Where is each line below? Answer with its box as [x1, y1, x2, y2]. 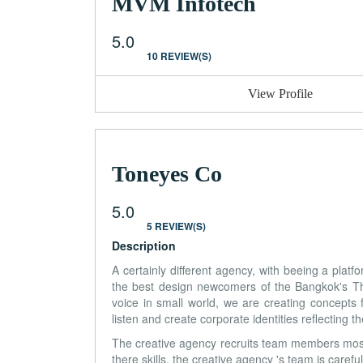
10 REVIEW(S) [147, 48, 211, 63]
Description [112, 237, 176, 254]
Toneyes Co [112, 160, 222, 186]
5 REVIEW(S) [147, 218, 206, 233]
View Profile [248, 86, 314, 100]
